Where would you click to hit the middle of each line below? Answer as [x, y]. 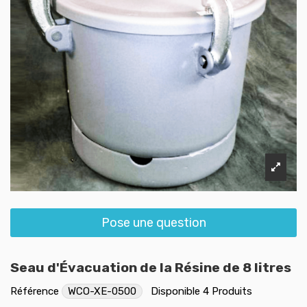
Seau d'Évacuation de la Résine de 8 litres [151, 267]
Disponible [175, 291]
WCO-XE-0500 [102, 291]
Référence [35, 291]
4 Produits [228, 291]
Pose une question [153, 222]
